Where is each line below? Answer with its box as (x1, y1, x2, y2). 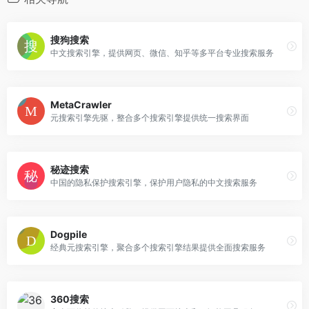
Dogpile (50, 228, 87, 241)
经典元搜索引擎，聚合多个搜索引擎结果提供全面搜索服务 (50, 242, 266, 253)
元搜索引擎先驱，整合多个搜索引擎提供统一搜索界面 (50, 112, 249, 123)
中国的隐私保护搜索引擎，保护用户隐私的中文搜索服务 (50, 177, 257, 188)
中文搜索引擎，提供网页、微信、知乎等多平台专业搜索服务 (50, 48, 274, 59)
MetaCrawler (50, 99, 112, 111)
